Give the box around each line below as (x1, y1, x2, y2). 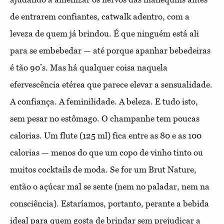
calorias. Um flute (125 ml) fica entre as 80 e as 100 (10, 130, 201, 140)
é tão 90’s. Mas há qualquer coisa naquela (10, 62, 167, 72)
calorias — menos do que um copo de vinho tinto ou (10, 147, 203, 157)
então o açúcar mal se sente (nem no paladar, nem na (10, 181, 209, 191)
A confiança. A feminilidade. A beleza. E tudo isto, (10, 96, 198, 106)
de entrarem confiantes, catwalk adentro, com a (10, 11, 189, 21)
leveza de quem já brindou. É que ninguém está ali (10, 28, 199, 38)
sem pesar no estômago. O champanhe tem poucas (10, 113, 199, 123)
